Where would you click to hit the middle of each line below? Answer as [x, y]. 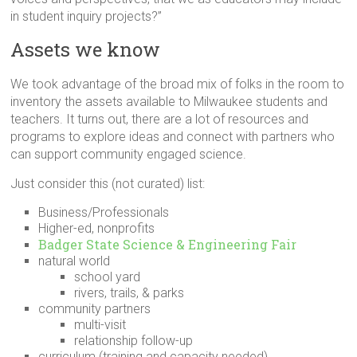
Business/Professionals [104, 212]
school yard [108, 277]
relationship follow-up [134, 341]
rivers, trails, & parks [129, 293]
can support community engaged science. [129, 154]
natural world [75, 261]
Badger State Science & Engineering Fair [168, 244]
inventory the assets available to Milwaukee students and [169, 102]
